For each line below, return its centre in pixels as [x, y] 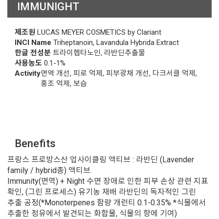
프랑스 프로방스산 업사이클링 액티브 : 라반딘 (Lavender [101, 160]
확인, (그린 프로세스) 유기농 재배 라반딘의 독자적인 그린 [102, 192]
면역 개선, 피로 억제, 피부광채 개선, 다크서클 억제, [119, 73]
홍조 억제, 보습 [64, 84]
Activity [28, 73]
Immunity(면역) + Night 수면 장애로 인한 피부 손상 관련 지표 [108, 181]
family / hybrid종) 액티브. [51, 170]
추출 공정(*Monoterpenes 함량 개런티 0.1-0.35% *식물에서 [107, 203]
